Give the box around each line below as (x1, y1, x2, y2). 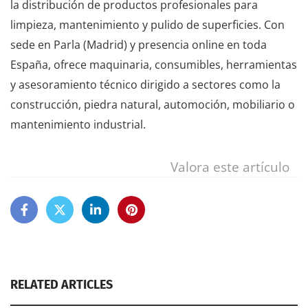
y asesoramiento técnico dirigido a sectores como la (10, 77, 280, 92)
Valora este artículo (170, 157, 289, 176)
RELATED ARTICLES (10, 277, 113, 292)
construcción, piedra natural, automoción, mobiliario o (10, 97, 295, 112)
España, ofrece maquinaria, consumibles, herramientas (10, 57, 297, 72)
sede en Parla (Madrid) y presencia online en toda (10, 37, 267, 52)
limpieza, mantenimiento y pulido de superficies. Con (10, 17, 285, 32)
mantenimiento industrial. (10, 117, 146, 132)
